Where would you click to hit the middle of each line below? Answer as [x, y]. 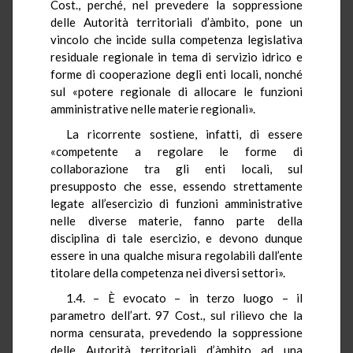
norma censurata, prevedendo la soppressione [176, 332]
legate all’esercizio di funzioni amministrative [176, 203]
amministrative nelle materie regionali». [153, 108]
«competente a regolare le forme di [176, 151]
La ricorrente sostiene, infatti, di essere [184, 134]
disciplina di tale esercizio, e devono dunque [176, 238]
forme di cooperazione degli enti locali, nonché [176, 74]
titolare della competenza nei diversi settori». [168, 272]
